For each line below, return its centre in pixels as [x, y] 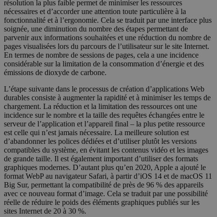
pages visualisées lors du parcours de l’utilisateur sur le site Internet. [107, 46]
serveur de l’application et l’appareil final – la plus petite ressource [104, 124]
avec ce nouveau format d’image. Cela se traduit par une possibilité [106, 194]
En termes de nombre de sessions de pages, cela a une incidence [101, 55]
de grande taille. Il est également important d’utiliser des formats [101, 159]
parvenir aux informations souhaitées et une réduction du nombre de [107, 38]
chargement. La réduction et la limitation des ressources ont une [101, 107]
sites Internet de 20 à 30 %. [45, 211]
